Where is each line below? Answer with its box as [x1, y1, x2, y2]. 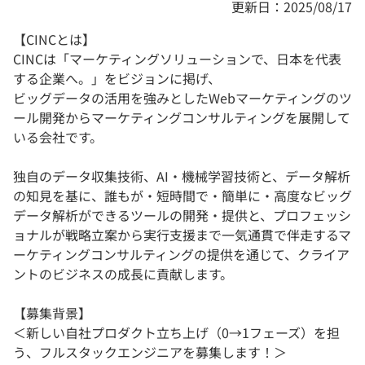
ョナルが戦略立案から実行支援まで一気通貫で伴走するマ [13, 225, 351, 245]
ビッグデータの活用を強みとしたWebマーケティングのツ [13, 88, 352, 108]
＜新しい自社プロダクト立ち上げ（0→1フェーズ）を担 [13, 323, 340, 343]
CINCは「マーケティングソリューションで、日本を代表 [13, 49, 341, 69]
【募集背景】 [13, 303, 91, 323]
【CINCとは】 [13, 29, 95, 50]
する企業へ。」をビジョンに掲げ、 [13, 68, 221, 89]
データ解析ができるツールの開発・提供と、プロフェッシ [13, 205, 351, 226]
